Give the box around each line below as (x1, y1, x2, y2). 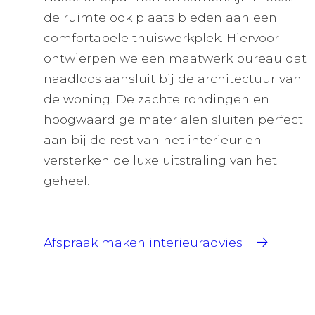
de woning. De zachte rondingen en (44, 91, 269, 106)
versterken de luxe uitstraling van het (44, 153, 277, 167)
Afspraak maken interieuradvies (44, 235, 243, 250)
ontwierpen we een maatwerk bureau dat (44, 51, 307, 65)
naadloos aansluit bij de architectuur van (44, 71, 302, 86)
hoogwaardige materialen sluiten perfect (44, 112, 303, 127)
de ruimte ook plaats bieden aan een (44, 10, 277, 25)
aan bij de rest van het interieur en (44, 132, 262, 147)
